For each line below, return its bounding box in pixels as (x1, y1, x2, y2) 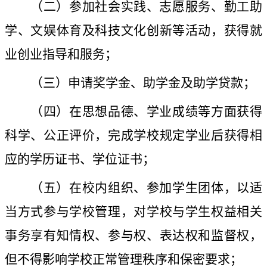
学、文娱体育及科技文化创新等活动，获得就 (5, 23, 262, 38)
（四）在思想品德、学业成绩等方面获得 (30, 104, 262, 119)
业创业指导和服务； (5, 47, 117, 62)
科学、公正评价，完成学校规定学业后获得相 (5, 128, 262, 143)
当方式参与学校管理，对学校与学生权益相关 (5, 204, 262, 219)
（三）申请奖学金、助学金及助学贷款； (30, 76, 256, 91)
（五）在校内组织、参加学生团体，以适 (30, 181, 262, 195)
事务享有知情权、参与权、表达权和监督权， (5, 228, 262, 243)
